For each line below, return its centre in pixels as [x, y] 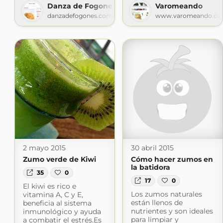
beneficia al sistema [57, 203]
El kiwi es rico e [49, 186]
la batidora [150, 167]
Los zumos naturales [166, 194]
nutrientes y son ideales [172, 211]
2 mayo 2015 [44, 148]
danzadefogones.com [80, 15]
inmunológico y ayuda [62, 212]
